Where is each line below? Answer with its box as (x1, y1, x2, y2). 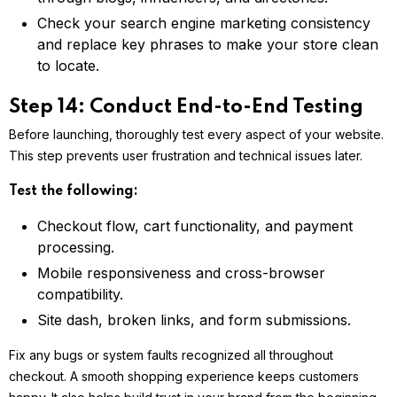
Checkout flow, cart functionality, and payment (37, 217, 353, 236)
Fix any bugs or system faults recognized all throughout (9, 347, 333, 363)
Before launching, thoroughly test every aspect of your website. (9, 127, 384, 143)
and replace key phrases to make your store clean (37, 35, 378, 54)
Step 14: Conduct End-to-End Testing (9, 97, 363, 118)
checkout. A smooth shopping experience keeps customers (9, 369, 359, 385)
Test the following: (9, 184, 138, 199)
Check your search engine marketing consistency (37, 14, 370, 33)
